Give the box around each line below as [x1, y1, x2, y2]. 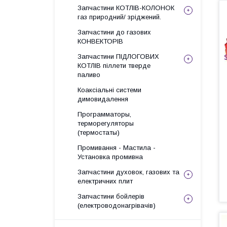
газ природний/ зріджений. [78, 13, 161, 21]
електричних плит [78, 177, 133, 185]
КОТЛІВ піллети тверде [78, 62, 150, 69]
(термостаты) [78, 129, 120, 136]
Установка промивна [78, 153, 143, 161]
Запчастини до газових [78, 28, 151, 36]
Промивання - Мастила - [78, 144, 156, 152]
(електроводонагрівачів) [78, 202, 156, 209]
